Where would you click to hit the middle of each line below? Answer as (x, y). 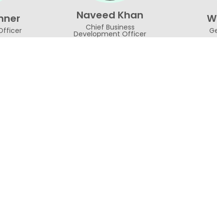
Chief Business (110, 27)
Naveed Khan (110, 15)
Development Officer (110, 34)
